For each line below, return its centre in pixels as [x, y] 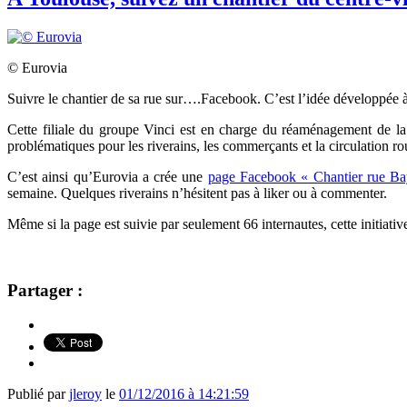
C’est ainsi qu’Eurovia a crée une [108, 176]
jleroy [85, 394]
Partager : [45, 290]
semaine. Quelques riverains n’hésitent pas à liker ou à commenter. [199, 193]
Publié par [38, 394]
